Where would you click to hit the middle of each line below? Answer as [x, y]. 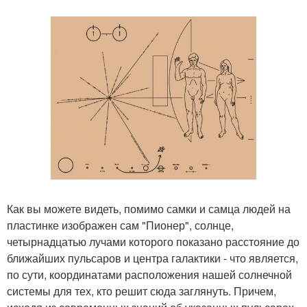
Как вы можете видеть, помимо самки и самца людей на [149, 209]
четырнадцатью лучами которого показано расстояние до [153, 242]
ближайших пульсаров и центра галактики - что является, [152, 258]
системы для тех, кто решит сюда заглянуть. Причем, [142, 291]
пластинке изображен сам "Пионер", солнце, [120, 225]
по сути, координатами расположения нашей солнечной [149, 275]
